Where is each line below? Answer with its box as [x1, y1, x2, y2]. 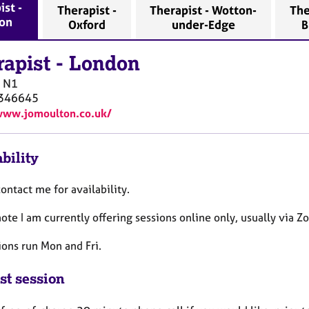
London [69, 50, 140, 76]
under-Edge [171, 17, 235, 32]
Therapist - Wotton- [150, 3, 257, 18]
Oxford [68, 17, 106, 32]
